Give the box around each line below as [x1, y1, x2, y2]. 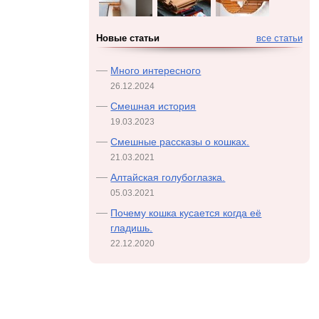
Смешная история [110, 100, 197, 112]
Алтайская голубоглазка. [110, 172, 226, 183]
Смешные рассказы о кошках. [110, 136, 250, 147]
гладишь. [110, 222, 153, 234]
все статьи [256, 33, 303, 43]
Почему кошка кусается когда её [110, 207, 262, 219]
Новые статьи [96, 33, 160, 43]
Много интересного [110, 65, 202, 76]
